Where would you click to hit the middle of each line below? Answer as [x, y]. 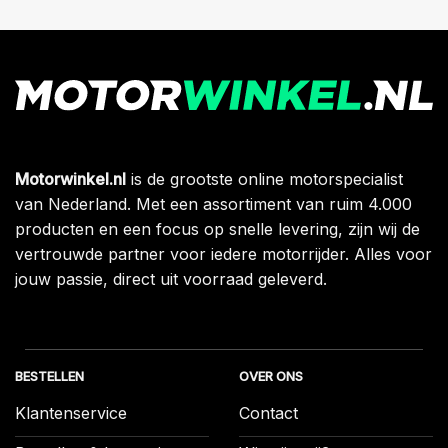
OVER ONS [271, 376]
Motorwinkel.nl [70, 178]
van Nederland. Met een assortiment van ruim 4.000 [213, 203]
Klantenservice [71, 413]
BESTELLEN [49, 376]
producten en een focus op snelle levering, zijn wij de [217, 228]
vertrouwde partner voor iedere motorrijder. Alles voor [223, 253]
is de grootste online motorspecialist [264, 178]
